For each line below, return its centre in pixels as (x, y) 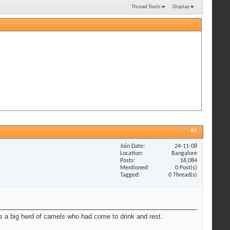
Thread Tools (146, 7)
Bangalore (184, 153)
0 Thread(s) (183, 175)
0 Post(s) (186, 168)
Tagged (129, 175)
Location (131, 153)
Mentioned (134, 168)
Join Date (132, 146)
